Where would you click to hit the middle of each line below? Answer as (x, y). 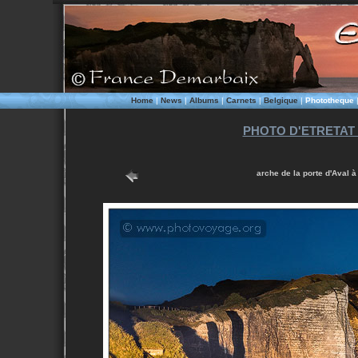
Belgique (280, 100)
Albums (204, 100)
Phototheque (329, 100)
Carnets (241, 100)
